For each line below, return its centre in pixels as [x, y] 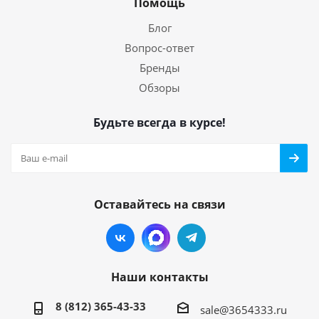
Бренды [159, 68]
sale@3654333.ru [243, 309]
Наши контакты [159, 277]
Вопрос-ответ [159, 48]
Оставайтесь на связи [159, 204]
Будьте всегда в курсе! [159, 122]
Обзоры [159, 88]
